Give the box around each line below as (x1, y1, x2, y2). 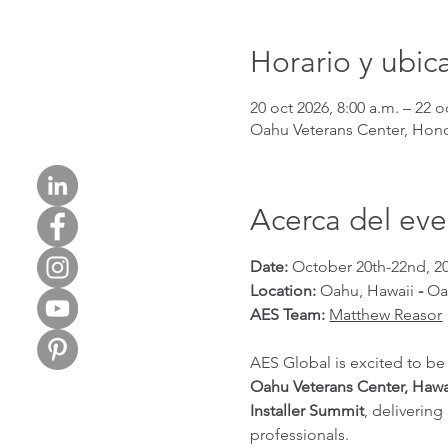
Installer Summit (250, 400, 365, 420)
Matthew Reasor (329, 304, 443, 324)
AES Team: (250, 304, 330, 324)
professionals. (250, 424, 350, 444)
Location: (250, 280, 321, 300)
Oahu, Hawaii (320, 280, 419, 300)
